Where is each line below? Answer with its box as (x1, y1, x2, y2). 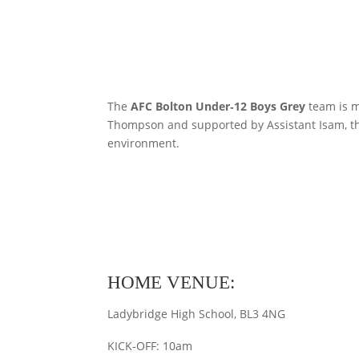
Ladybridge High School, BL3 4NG (107, 306, 286, 322)
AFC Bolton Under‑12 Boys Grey (131, 98, 306, 114)
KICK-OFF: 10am (107, 337, 193, 353)
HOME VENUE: (107, 272, 236, 293)
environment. (107, 135, 180, 151)
